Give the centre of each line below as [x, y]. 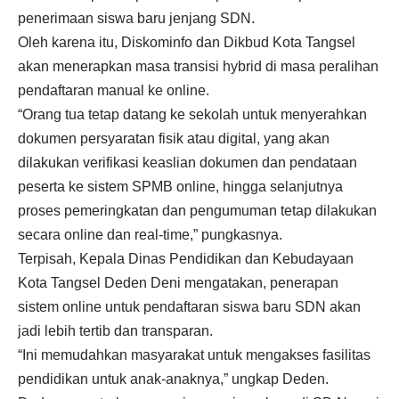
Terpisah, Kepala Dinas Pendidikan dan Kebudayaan [186, 258]
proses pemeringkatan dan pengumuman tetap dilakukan [197, 210]
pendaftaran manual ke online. [114, 90]
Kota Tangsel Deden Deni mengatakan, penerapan [178, 282]
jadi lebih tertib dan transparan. [115, 330]
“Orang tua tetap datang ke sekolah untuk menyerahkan [192, 114]
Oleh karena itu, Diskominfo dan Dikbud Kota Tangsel [187, 42]
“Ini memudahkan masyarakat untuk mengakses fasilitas [194, 354]
